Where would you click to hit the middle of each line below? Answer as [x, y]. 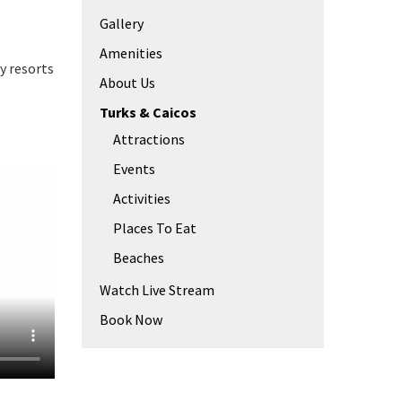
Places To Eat [155, 228]
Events [134, 169]
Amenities [131, 53]
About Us [127, 83]
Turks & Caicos [148, 112]
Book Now [131, 319]
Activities [142, 198]
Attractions [149, 139]
